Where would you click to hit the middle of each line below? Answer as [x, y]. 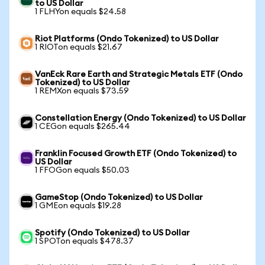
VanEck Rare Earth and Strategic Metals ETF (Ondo [139, 75]
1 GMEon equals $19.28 [78, 206]
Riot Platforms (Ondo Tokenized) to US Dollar [127, 39]
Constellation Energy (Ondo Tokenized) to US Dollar [140, 118]
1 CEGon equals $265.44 [83, 127]
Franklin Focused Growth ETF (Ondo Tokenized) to [136, 154]
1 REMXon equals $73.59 [82, 91]
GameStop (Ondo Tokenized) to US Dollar [119, 198]
